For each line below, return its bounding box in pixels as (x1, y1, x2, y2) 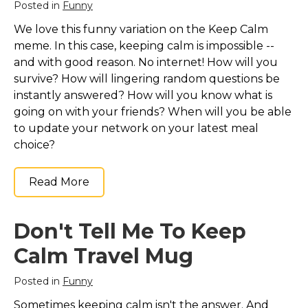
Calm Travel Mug (14, 243, 193, 269)
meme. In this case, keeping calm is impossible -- (14, 39, 274, 53)
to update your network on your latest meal (14, 122, 258, 135)
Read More (29, 175, 89, 189)
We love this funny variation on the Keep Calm (14, 23, 268, 36)
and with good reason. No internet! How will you (14, 56, 278, 69)
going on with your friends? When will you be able (14, 105, 291, 119)
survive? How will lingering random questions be (14, 72, 280, 86)
